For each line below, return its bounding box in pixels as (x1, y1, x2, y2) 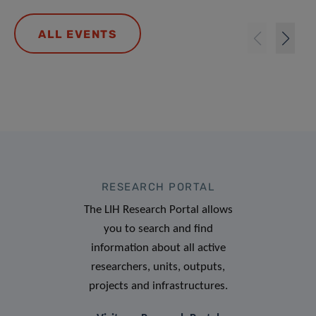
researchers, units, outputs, (91, 261, 225, 274)
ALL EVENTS (38, 28, 117, 42)
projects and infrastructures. (88, 280, 228, 293)
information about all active (90, 242, 226, 255)
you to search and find (103, 223, 213, 236)
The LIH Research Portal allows (83, 204, 233, 217)
